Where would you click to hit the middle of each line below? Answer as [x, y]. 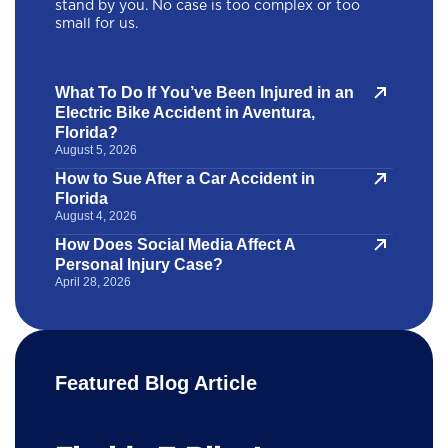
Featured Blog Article [156, 383]
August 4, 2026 [96, 216]
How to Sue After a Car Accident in [185, 179]
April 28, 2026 [93, 282]
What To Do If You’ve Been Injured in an [204, 93]
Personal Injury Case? [139, 265]
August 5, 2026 [96, 150]
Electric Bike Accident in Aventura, [185, 113]
